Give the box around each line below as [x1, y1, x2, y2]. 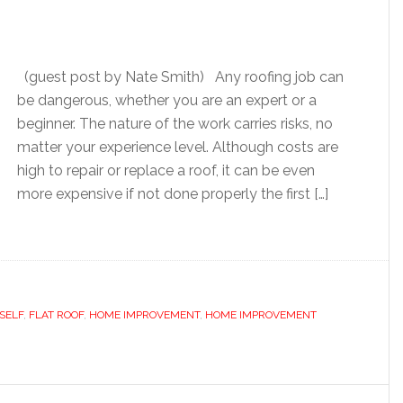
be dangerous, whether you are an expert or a [17, 92, 317, 109]
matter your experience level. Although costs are [17, 139, 338, 156]
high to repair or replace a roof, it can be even [17, 162, 315, 179]
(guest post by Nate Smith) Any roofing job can [17, 68, 344, 85]
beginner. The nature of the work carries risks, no [17, 115, 333, 132]
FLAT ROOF [29, 309, 84, 321]
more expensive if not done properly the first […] [17, 185, 328, 202]
